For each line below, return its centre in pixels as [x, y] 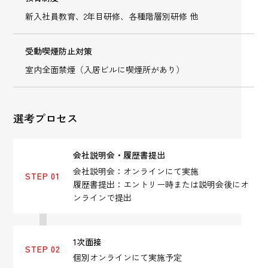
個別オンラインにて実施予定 [128, 257]
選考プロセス [46, 118]
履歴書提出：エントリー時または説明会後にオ [161, 184]
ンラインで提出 [103, 197]
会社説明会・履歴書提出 [119, 155]
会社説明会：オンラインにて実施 [136, 171]
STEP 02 [43, 249]
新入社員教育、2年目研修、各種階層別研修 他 [112, 16]
